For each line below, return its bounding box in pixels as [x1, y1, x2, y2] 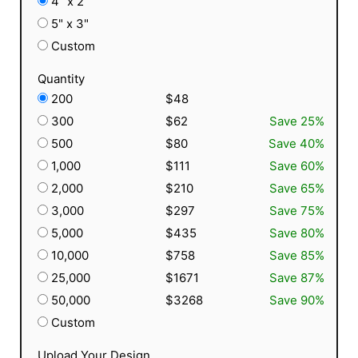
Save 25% [269, 113, 324, 129]
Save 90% [269, 292, 324, 308]
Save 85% [269, 248, 324, 263]
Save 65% [269, 181, 324, 196]
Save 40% [268, 136, 324, 151]
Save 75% [269, 203, 324, 218]
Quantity [38, 71, 85, 86]
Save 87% [269, 270, 324, 285]
